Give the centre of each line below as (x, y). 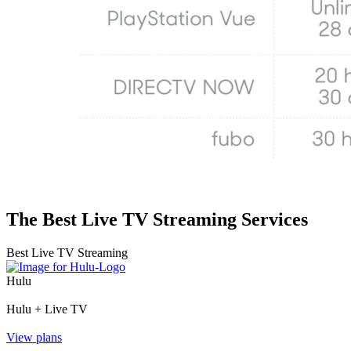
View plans (34, 337)
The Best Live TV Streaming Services (157, 219)
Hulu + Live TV (47, 309)
